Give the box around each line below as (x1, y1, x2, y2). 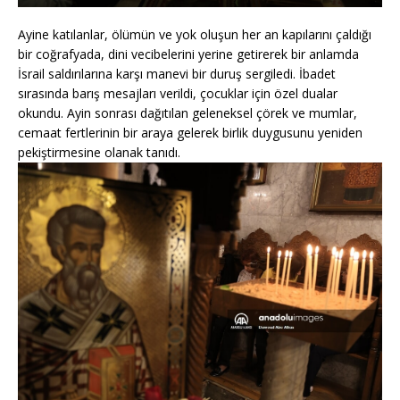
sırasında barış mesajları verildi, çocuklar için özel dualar (18, 84, 337, 102)
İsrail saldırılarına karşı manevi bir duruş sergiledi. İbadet (18, 64, 336, 82)
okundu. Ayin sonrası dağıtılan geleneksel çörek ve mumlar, (18, 104, 357, 121)
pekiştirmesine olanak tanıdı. (18, 143, 180, 161)
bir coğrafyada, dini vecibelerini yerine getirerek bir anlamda (18, 45, 359, 62)
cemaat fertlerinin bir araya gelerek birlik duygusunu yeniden (18, 123, 362, 141)
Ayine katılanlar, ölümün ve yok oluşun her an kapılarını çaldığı (18, 25, 371, 43)
